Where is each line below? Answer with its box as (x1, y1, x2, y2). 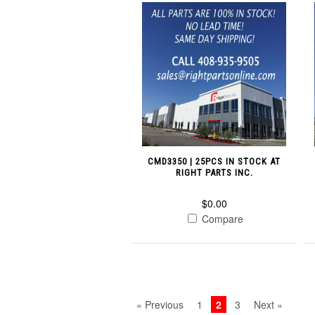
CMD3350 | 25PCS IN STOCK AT (148, 156, 281, 167)
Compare (199, 212, 244, 226)
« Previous (136, 297, 184, 312)
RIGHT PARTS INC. (175, 167, 253, 179)
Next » (254, 297, 283, 312)
